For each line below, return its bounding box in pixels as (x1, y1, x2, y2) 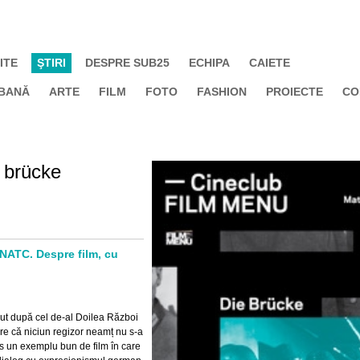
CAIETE (249, 56, 290, 69)
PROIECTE (266, 85, 323, 98)
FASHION (197, 85, 247, 98)
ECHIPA (189, 56, 230, 69)
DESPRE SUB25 (85, 56, 170, 69)
